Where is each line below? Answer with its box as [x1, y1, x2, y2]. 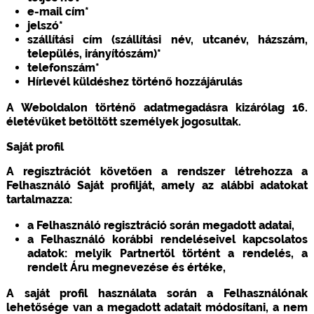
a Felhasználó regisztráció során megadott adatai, [27, 218, 294, 232]
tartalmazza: [6, 192, 72, 206]
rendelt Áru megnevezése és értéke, [27, 260, 226, 274]
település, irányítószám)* [27, 46, 161, 60]
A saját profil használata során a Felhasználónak [6, 286, 308, 300]
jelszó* [27, 18, 63, 32]
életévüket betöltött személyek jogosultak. [6, 114, 241, 128]
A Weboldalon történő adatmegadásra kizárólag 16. [6, 100, 308, 114]
